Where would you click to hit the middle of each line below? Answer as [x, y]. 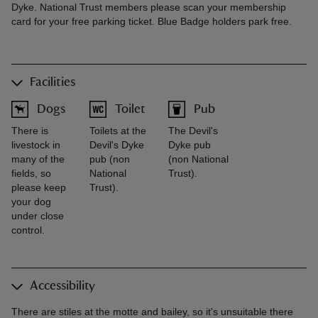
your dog [31, 202]
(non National [198, 159]
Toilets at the [117, 131]
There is [30, 131]
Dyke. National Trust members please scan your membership [149, 7]
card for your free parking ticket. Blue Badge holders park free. [152, 22]
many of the [38, 159]
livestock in [36, 145]
